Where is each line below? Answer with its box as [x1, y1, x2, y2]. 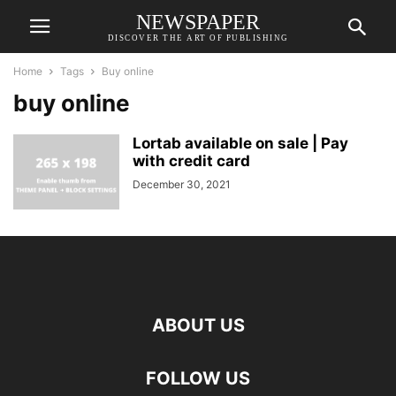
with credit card [133, 152, 250, 170]
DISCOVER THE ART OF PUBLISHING [107, 33, 289, 42]
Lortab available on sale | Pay [133, 134, 348, 152]
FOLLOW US [146, 368, 250, 389]
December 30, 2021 [133, 178, 231, 191]
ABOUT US [151, 315, 245, 336]
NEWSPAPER [136, 10, 260, 34]
